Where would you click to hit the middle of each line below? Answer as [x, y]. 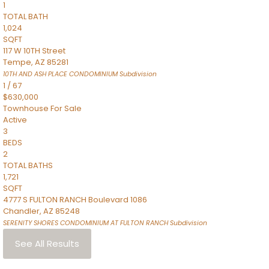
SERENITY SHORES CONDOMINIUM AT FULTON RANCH [86, 223]
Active [15, 120]
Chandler [21, 211]
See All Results [47, 243]
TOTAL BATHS [28, 165]
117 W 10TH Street [34, 51]
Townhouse [26, 108]
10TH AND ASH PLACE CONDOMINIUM [60, 74]
